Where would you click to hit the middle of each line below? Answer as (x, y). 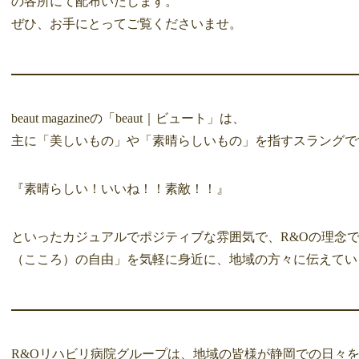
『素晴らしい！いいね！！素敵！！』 (120, 189)
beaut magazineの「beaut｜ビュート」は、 (128, 119)
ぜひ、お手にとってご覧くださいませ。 (127, 24)
